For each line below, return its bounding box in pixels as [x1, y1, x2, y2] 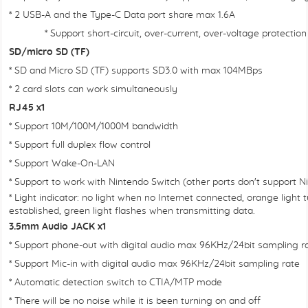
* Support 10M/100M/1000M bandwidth [9, 122, 178, 131]
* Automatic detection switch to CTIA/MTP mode [9, 278, 222, 287]
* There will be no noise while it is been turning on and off [9, 296, 261, 306]
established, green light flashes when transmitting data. [9, 206, 255, 216]
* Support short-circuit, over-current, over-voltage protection [9, 29, 307, 38]
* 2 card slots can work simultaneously [9, 85, 177, 94]
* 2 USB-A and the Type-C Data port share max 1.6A [9, 10, 235, 20]
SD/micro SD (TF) [9, 47, 89, 57]
